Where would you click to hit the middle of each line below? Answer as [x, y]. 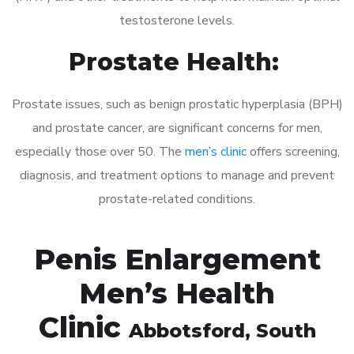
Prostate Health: [177, 62]
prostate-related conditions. [177, 199]
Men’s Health [177, 293]
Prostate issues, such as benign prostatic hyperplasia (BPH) [177, 104]
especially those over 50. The [100, 151]
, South [280, 330]
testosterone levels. [177, 20]
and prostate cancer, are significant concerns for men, [177, 128]
